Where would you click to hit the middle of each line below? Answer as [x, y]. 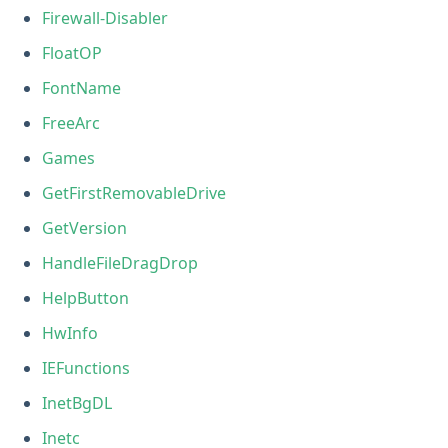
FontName [82, 87]
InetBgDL [77, 402]
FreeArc [71, 122]
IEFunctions [86, 367]
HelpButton [86, 297]
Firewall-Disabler [105, 17]
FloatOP [72, 52]
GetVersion [85, 227]
